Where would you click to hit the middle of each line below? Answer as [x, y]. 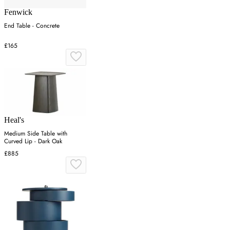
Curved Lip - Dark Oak [33, 141]
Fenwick [18, 12]
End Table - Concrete [32, 26]
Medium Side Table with [36, 133]
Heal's [14, 120]
